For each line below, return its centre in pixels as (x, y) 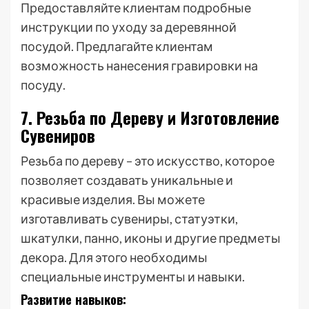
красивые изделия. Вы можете (113, 199)
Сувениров (58, 135)
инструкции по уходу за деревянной (129, 27)
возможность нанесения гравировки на (139, 66)
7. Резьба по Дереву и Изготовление (150, 117)
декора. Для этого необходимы (114, 257)
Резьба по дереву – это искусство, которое (148, 161)
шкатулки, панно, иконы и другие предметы (151, 238)
